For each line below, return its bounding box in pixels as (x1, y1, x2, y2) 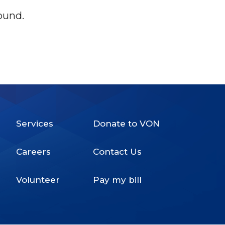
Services (16, 118, 54, 129)
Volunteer (16, 174, 60, 185)
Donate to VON (93, 118, 160, 129)
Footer (87, 128, 150, 152)
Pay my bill (93, 174, 142, 185)
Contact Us (93, 146, 142, 157)
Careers (16, 146, 51, 157)
